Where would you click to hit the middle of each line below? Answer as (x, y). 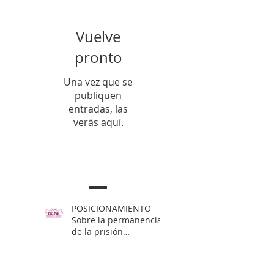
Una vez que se (98, 82)
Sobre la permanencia (117, 220)
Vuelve (98, 36)
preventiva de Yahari (114, 243)
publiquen (98, 95)
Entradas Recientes (89, 165)
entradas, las (98, 109)
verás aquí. (98, 122)
